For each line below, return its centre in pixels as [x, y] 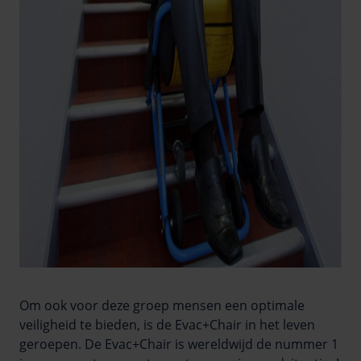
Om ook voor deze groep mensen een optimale [162, 305]
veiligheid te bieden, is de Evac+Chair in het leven [167, 324]
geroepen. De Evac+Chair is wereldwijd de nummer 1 [179, 344]
